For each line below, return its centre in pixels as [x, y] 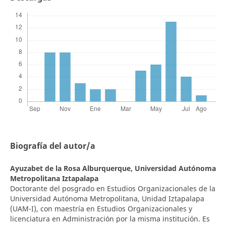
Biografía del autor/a [52, 146]
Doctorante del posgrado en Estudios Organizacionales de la [112, 189]
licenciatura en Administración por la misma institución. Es [110, 219]
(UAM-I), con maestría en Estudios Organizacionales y [101, 209]
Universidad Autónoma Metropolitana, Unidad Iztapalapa [107, 199]
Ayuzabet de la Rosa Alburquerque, [72, 168]
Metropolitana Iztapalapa [54, 179]
